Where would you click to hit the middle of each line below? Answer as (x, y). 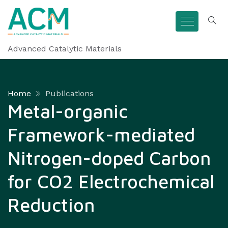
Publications (69, 93)
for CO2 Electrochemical (111, 181)
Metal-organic (68, 111)
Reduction (51, 205)
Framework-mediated (101, 135)
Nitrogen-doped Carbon (109, 158)
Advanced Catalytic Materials (65, 49)
